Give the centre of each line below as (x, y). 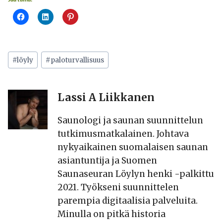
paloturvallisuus (78, 60)
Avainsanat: (32, 54)
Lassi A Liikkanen (106, 97)
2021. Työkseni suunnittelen (118, 187)
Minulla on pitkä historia (111, 214)
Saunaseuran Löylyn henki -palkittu (136, 174)
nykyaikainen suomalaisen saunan (133, 147)
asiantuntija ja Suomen (107, 160)
